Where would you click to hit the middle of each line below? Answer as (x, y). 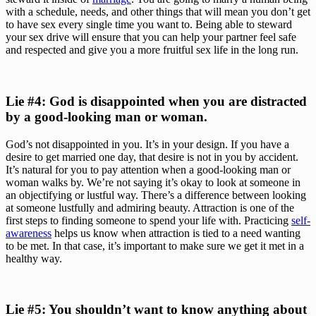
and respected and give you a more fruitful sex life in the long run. (152, 50)
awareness (29, 233)
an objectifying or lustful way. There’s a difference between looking (156, 195)
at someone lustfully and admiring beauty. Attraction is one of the (150, 207)
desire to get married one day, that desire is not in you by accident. (152, 157)
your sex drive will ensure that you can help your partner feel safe (151, 37)
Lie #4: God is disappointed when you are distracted (156, 101)
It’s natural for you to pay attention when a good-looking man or (148, 169)
